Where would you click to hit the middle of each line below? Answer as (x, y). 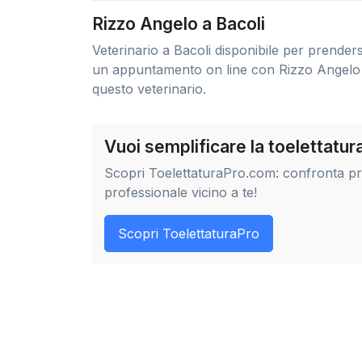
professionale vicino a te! (181, 192)
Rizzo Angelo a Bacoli (179, 24)
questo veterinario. (149, 89)
